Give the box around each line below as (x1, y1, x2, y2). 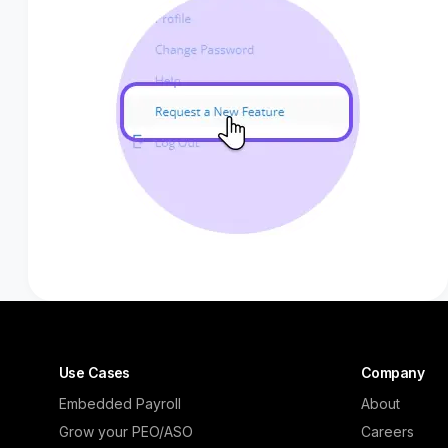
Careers (360, 422, 414, 440)
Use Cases (58, 363, 130, 381)
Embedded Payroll (58, 394, 181, 412)
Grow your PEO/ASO (58, 422, 193, 440)
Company (360, 363, 425, 381)
